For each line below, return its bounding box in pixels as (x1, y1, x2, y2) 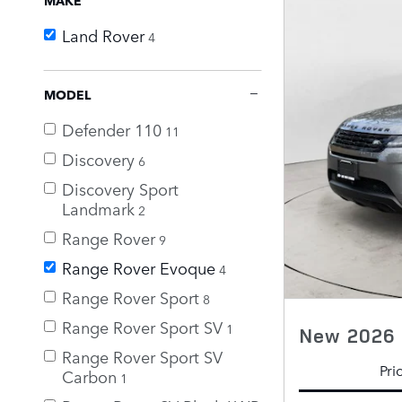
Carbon (62, 363, 117, 388)
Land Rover (62, 22, 144, 47)
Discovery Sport (62, 176, 179, 200)
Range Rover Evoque (62, 255, 215, 279)
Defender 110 (62, 117, 162, 141)
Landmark (62, 196, 135, 220)
